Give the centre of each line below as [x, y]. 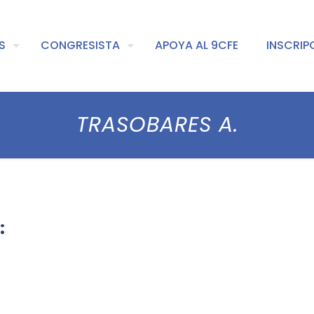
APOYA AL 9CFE [197, 45]
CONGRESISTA [80, 45]
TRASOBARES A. [157, 125]
